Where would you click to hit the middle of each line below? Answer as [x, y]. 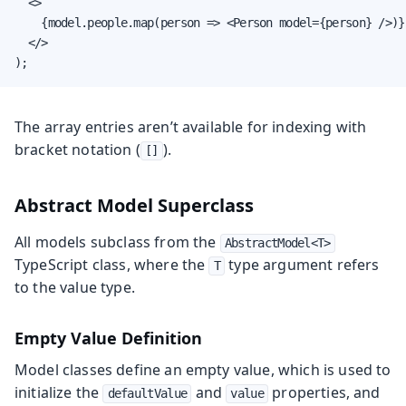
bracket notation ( [77, 149]
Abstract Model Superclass [134, 205]
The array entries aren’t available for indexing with [191, 126]
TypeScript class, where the [112, 264]
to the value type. [75, 287]
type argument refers [302, 264]
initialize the [59, 392]
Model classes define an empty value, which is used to [203, 369]
